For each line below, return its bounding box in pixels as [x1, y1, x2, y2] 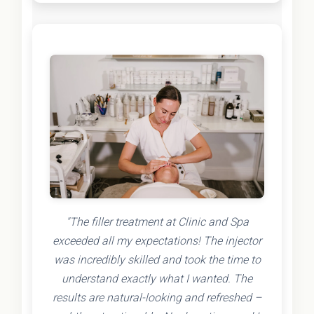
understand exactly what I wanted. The [62, 271, 252, 285]
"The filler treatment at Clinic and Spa [65, 214, 249, 228]
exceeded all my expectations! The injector [53, 233, 261, 247]
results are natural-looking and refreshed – [53, 290, 261, 304]
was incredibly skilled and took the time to [53, 252, 261, 266]
